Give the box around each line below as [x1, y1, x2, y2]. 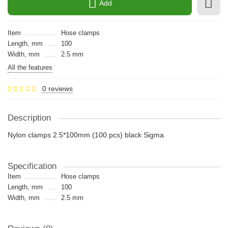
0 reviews [42, 84, 73, 93]
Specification [8, 161, 56, 171]
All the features [8, 64, 52, 71]
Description [8, 113, 51, 123]
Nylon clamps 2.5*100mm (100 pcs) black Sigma [8, 131, 164, 139]
